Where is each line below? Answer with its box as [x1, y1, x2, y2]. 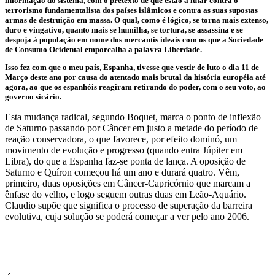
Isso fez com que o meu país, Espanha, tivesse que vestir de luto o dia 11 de [5, 63, 259, 72]
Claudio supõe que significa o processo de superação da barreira [5, 200, 252, 211]
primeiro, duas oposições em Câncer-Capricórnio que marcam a [5, 178, 250, 188]
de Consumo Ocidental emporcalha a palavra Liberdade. [5, 45, 202, 54]
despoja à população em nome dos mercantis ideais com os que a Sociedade [5, 35, 263, 44]
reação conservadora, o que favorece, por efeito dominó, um [5, 134, 237, 144]
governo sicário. [5, 92, 61, 101]
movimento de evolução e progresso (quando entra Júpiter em [5, 145, 242, 155]
